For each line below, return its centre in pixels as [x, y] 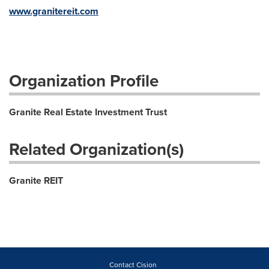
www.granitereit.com [54, 11]
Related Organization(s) [96, 149]
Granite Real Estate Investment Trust [88, 112]
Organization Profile [84, 80]
